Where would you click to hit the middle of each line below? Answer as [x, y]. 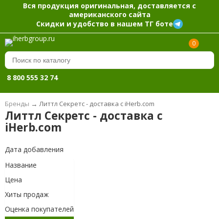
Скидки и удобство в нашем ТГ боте [105, 23]
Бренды [17, 104]
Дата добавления [34, 150]
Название [21, 165]
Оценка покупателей [39, 209]
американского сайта [109, 14]
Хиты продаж [27, 195]
